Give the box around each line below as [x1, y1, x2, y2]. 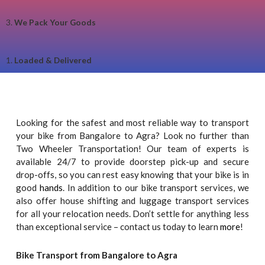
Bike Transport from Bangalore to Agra [16, 250, 178, 261]
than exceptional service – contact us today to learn [16, 221, 221, 232]
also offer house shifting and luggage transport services [16, 195, 249, 206]
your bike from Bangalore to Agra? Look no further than [16, 130, 249, 141]
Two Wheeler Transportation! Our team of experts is [16, 143, 249, 154]
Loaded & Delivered [14, 54, 92, 65]
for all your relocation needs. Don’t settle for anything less [16, 208, 249, 219]
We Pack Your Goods [14, 17, 96, 27]
